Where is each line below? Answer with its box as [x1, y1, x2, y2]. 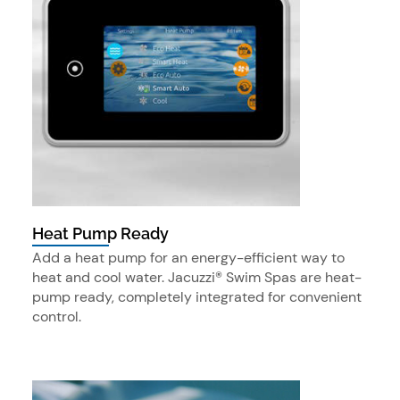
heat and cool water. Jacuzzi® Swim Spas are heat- [32, 268, 362, 287]
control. [32, 307, 81, 327]
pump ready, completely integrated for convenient [32, 287, 362, 307]
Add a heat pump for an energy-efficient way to [32, 248, 345, 268]
